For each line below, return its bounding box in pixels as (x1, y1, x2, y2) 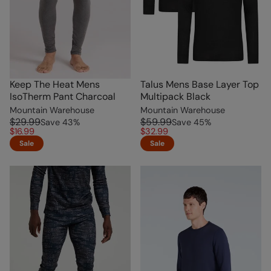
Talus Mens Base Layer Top (140, 77, 259, 91)
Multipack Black (140, 90, 211, 103)
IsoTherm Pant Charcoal (10, 90, 116, 103)
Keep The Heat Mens (10, 77, 100, 91)
